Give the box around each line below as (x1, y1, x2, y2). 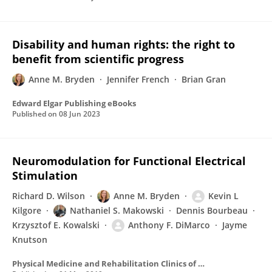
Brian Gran (182, 73, 226, 85)
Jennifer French (107, 73, 169, 85)
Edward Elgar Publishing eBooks (12, 98, 136, 109)
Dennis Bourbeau (176, 205, 248, 216)
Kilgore (12, 205, 41, 216)
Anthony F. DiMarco (128, 219, 210, 231)
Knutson (12, 234, 47, 245)
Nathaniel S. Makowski (70, 205, 164, 216)
